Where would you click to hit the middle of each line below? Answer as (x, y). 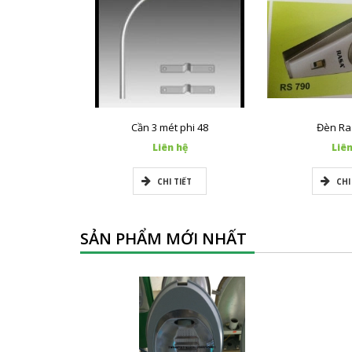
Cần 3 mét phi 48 (170, 128)
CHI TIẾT (174, 182)
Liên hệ (170, 148)
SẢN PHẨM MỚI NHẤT (163, 239)
